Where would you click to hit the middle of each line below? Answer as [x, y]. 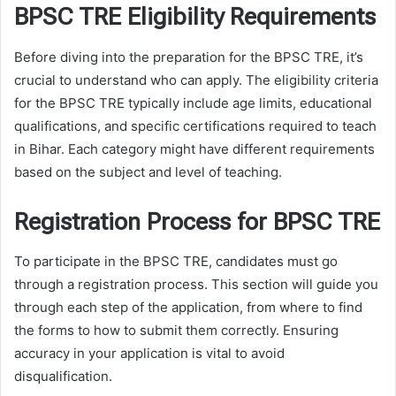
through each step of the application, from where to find [188, 308]
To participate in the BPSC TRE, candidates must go [176, 262]
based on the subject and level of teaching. [148, 171]
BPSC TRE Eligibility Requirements [195, 17]
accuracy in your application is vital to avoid [149, 354]
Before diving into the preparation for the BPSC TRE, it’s [189, 57]
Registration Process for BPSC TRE [197, 221]
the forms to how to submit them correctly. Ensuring [176, 331]
